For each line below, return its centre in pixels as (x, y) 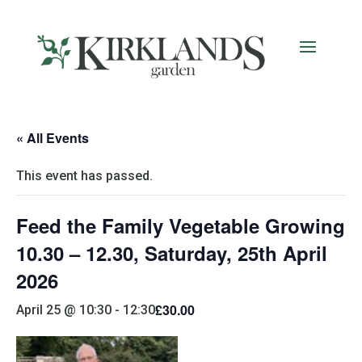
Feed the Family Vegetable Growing (181, 226)
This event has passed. (84, 176)
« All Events (53, 138)
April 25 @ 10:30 (64, 310)
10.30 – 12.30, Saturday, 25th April (172, 253)
